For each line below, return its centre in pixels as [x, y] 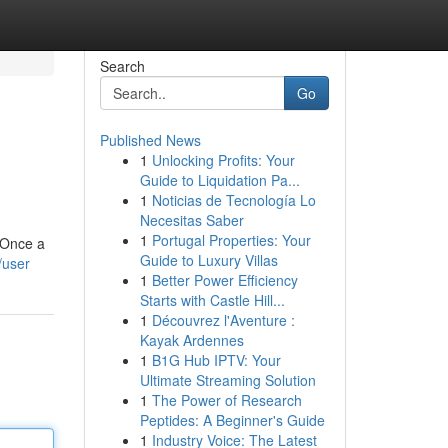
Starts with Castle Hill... [212, 300]
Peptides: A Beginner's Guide [232, 420]
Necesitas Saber [191, 220]
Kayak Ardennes [191, 340]
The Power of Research [226, 400]
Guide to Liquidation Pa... [219, 180]
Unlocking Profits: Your [223, 160]
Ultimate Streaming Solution [227, 380]
